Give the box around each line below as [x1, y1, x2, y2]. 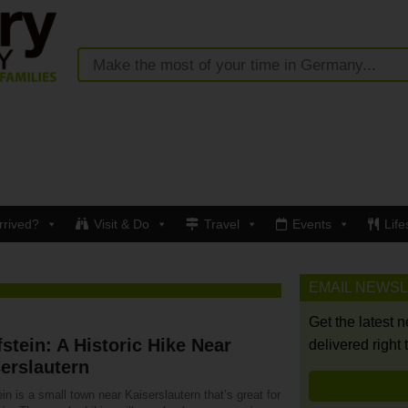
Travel [203, 217, 240, 232]
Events [291, 217, 331, 232]
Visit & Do [93, 217, 149, 232]
